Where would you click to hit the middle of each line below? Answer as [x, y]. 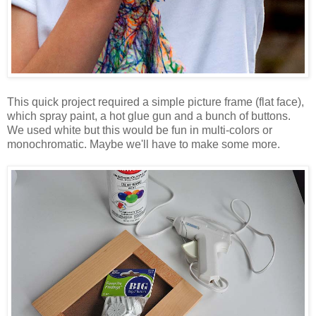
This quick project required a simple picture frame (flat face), [156, 102]
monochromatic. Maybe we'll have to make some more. [144, 144]
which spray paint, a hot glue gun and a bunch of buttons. [149, 116]
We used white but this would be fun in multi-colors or [140, 130]
